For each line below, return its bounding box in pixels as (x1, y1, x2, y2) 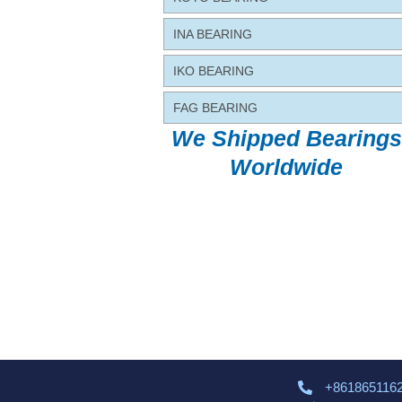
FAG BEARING (173, 100, 258, 116)
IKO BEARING (173, 64, 254, 79)
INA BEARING (173, 27, 252, 42)
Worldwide (230, 154, 343, 180)
